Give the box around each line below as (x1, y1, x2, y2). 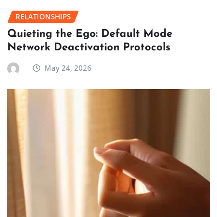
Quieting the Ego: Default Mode (7, 28, 172, 40)
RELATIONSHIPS (15, 12, 71, 22)
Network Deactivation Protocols (7, 42, 170, 53)
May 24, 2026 (45, 62, 92, 73)
